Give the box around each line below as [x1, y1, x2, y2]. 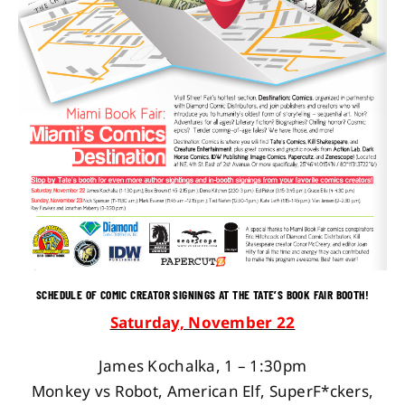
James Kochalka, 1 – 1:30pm [98, 354, 307, 376]
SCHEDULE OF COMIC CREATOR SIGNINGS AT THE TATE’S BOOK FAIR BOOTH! [36, 287, 369, 302]
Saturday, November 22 [109, 311, 296, 333]
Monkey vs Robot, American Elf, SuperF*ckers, [31, 380, 374, 401]
